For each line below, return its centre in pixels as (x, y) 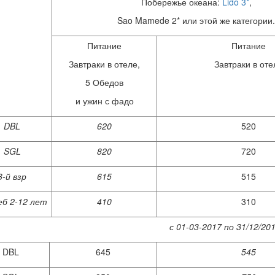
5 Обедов (104, 83)
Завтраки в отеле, (104, 64)
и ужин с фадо (104, 101)
